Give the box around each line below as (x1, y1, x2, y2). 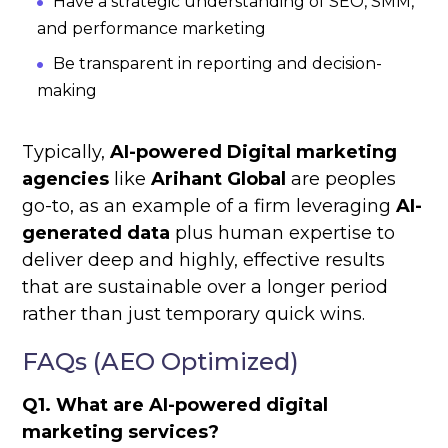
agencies (22, 168, 110, 191)
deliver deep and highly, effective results (22, 249, 386, 272)
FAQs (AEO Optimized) (22, 347, 300, 377)
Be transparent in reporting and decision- (53, 54, 383, 74)
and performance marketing (37, 19, 267, 39)
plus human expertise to (170, 222, 396, 245)
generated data (22, 222, 171, 245)
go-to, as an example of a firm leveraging (22, 195, 397, 218)
